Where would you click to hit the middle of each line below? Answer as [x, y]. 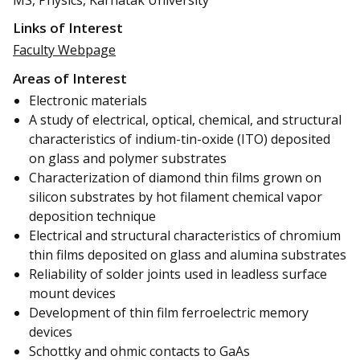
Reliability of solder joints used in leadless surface [178, 274]
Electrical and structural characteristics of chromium [185, 235]
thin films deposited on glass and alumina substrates [188, 254]
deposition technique [92, 216]
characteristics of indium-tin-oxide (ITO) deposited [180, 139]
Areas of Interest [70, 78]
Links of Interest [68, 28]
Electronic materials [88, 100]
